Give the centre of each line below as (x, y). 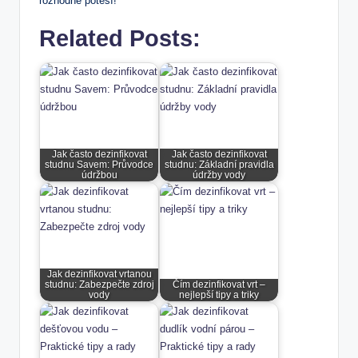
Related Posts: (120, 39)
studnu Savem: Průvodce (99, 164)
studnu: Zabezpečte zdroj (99, 284)
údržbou (99, 175)
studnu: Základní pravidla (219, 164)
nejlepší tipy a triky (219, 294)
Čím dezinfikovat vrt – (219, 284)
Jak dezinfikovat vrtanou (99, 274)
